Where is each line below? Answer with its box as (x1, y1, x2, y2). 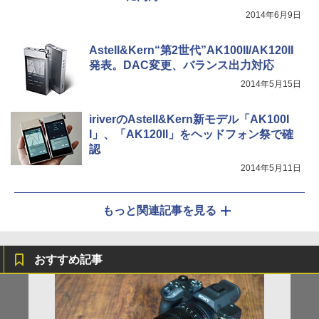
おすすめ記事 (34, 253, 103, 266)
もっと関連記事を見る (103, 204, 216, 217)
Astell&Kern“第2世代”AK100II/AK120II (89, 44, 293, 57)
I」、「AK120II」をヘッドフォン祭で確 (89, 128, 293, 141)
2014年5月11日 (241, 163, 301, 174)
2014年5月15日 (241, 79, 301, 90)
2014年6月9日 (246, 10, 301, 21)
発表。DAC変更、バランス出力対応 (89, 59, 274, 72)
